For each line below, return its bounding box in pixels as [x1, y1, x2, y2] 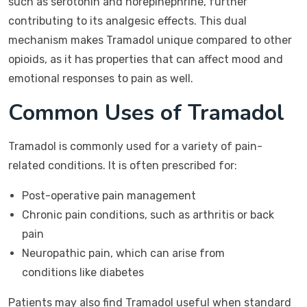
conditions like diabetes [22, 266, 144, 279]
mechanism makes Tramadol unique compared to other [8, 34, 292, 47]
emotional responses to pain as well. [8, 72, 193, 85]
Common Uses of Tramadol [8, 98, 284, 127]
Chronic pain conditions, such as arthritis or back [22, 208, 274, 221]
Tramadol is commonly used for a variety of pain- [8, 140, 262, 153]
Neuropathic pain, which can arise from [22, 247, 225, 260]
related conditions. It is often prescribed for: [8, 159, 237, 172]
